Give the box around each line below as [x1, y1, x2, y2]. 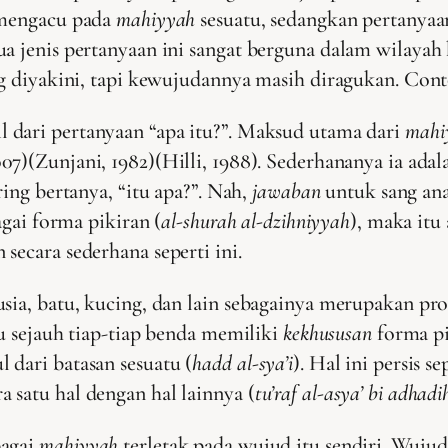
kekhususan [282, 320, 372, 347]
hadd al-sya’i [192, 350, 294, 377]
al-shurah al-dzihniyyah [161, 208, 351, 235]
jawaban [252, 178, 321, 205]
